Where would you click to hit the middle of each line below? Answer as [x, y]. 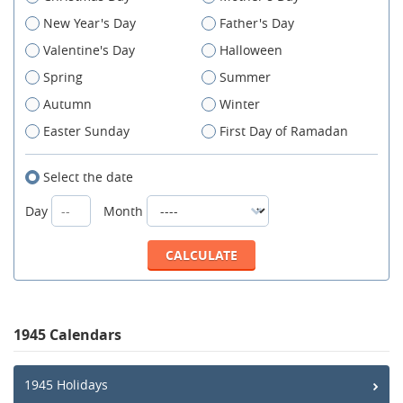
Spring [63, 77]
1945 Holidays [66, 385]
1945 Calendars [67, 335]
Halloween [251, 50]
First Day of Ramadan [284, 131]
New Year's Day [90, 23]
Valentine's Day [89, 50]
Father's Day [257, 23]
